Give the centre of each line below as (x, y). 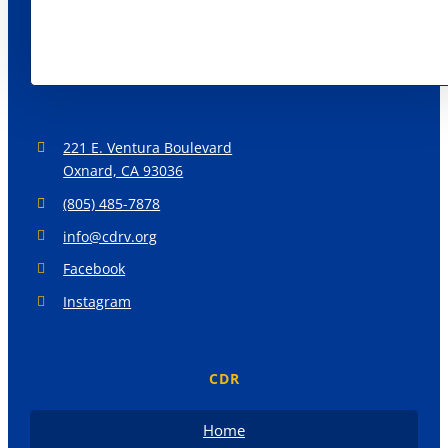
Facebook (94, 269)
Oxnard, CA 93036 (123, 170)
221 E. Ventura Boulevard (148, 147)
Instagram (97, 302)
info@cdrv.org (110, 236)
